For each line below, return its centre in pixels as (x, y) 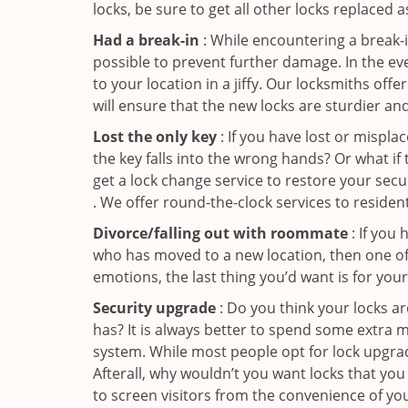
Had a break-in (146, 40)
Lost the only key (155, 137)
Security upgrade (154, 308)
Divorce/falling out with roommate (220, 233)
